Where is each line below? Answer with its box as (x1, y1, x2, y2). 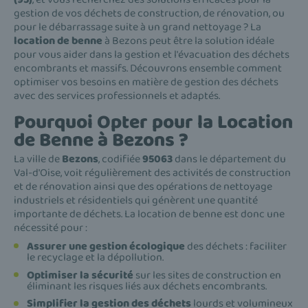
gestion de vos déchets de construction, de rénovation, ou (14, 4, 285, 22)
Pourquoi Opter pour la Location (14, 107, 293, 138)
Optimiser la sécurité (27, 266, 133, 284)
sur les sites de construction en (133, 266, 281, 284)
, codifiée (98, 151, 142, 168)
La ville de (14, 151, 62, 168)
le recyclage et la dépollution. (27, 249, 164, 267)
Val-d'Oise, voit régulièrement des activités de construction (14, 164, 291, 182)
